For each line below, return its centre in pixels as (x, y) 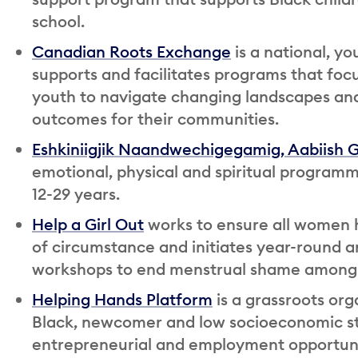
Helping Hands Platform (122, 299)
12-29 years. (76, 193)
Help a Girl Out (88, 224)
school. (58, 21)
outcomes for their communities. (155, 118)
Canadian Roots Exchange (131, 51)
